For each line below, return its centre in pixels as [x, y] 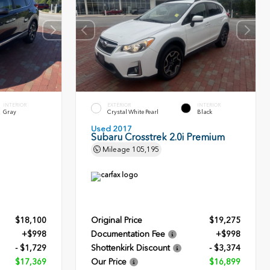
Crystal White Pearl [133, 111]
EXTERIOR [119, 105]
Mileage [117, 149]
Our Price [109, 262]
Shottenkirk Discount [131, 248]
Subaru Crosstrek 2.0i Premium [158, 137]
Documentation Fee [128, 234]
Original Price [117, 220]
